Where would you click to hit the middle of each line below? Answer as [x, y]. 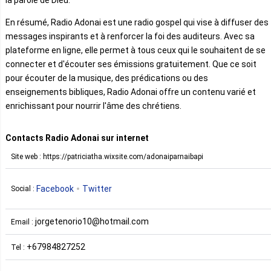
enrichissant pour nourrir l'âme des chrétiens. [93, 106]
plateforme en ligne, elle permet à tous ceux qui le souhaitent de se [135, 51]
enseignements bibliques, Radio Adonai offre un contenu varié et [131, 92]
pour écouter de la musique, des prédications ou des [107, 78]
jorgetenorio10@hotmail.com [92, 222]
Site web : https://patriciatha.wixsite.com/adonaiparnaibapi [107, 157]
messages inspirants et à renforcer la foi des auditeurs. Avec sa [130, 37]
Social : [24, 188]
